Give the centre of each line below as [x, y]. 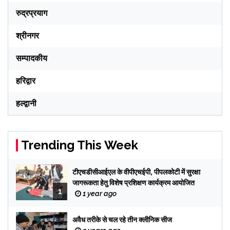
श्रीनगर [27, 36]
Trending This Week [80, 145]
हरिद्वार [26, 81]
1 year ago [99, 194]
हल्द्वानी [26, 104]
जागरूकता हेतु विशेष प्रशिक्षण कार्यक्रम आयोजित [133, 183]
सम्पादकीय [32, 59]
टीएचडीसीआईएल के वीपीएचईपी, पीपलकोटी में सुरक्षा [136, 172]
